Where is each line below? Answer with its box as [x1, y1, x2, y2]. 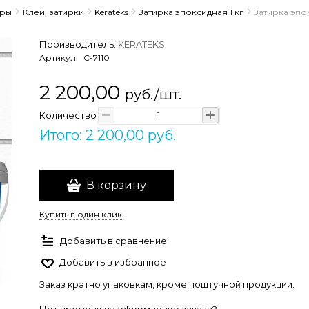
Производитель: [39, 39, 118, 50]
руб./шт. [125, 86, 181, 103]
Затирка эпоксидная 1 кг [138, 6, 243, 17]
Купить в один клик [39, 209, 122, 219]
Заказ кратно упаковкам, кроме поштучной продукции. [39, 279, 295, 290]
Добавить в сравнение [60, 235, 167, 246]
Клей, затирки [22, 6, 84, 17]
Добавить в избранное [59, 257, 166, 268]
